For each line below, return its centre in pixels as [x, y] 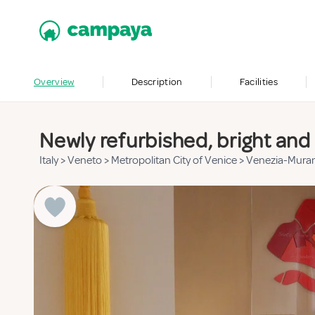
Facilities [259, 82]
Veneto [86, 160]
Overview [54, 82]
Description [157, 82]
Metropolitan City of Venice [175, 160]
